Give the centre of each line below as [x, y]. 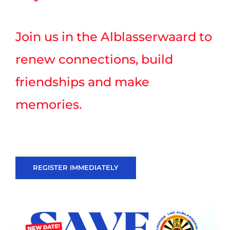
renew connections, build [94, 60]
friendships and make [82, 82]
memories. [49, 105]
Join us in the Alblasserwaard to [114, 37]
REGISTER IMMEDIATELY [76, 168]
